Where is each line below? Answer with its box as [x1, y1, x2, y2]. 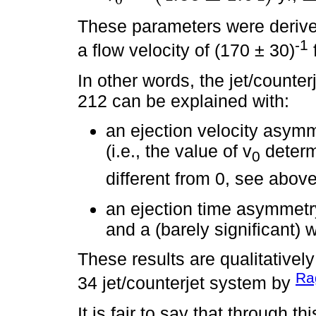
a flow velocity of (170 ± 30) [78, 40, 295, 61]
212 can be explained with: [78, 90, 289, 111]
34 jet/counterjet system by [78, 273, 296, 293]
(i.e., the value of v [106, 141, 252, 162]
